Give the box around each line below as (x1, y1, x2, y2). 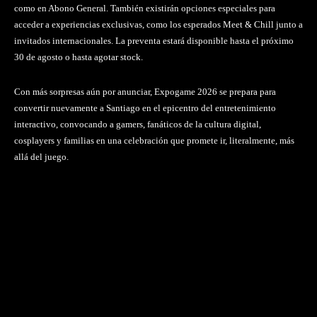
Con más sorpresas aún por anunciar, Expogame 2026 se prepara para (14, 86, 276, 97)
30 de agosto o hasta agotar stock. (14, 51, 143, 62)
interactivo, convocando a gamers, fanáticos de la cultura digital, (14, 118, 261, 129)
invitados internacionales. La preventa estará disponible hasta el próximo (14, 35, 294, 46)
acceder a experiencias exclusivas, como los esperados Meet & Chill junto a (14, 18, 303, 30)
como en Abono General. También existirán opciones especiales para (14, 2, 275, 13)
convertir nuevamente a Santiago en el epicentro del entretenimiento (14, 102, 276, 113)
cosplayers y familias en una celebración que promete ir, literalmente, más (14, 134, 294, 146)
